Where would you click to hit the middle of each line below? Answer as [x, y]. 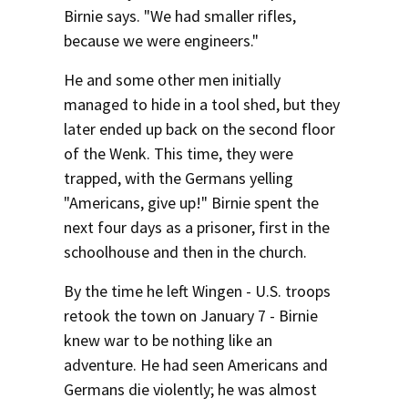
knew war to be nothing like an [168, 340]
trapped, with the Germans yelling [178, 178]
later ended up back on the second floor [199, 129]
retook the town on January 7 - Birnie [191, 316]
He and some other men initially [172, 80]
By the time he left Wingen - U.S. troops [197, 291]
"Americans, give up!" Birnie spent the [191, 203]
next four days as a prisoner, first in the [197, 227]
